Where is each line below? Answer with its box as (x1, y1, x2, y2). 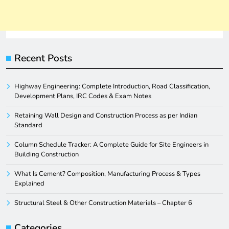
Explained (14, 179, 44, 189)
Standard (14, 121, 42, 130)
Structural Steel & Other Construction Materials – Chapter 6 (14, 198, 192, 208)
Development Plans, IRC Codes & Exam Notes (14, 91, 151, 101)
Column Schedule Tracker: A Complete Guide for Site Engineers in (14, 140, 209, 150)
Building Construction (14, 150, 79, 159)
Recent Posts (14, 52, 72, 65)
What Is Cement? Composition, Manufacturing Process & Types (14, 169, 200, 179)
